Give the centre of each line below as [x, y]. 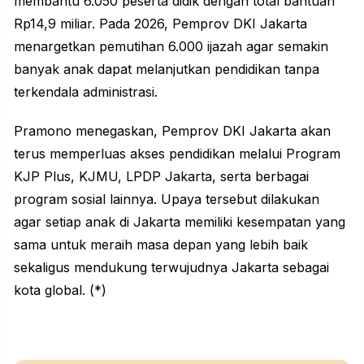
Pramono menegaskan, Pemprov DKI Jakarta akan [172, 131]
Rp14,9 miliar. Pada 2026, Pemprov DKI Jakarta [160, 24]
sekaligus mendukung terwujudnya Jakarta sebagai [171, 268]
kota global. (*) [60, 290]
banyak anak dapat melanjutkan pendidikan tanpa [167, 69]
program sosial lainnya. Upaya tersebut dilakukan [167, 199]
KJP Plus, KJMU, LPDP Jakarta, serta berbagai [161, 177]
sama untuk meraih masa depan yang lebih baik [161, 245]
